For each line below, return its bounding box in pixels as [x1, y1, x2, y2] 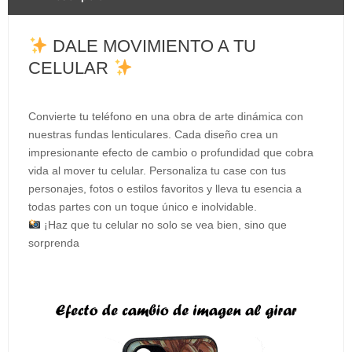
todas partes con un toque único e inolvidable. [28, 200, 257, 213]
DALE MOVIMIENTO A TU [48, 36, 257, 57]
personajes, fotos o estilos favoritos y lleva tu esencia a [28, 182, 302, 195]
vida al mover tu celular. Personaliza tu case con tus [28, 164, 286, 177]
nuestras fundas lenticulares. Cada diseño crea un [28, 128, 278, 141]
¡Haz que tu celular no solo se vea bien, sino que [40, 218, 287, 231]
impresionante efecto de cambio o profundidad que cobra [28, 146, 313, 159]
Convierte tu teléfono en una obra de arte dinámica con [28, 110, 303, 123]
